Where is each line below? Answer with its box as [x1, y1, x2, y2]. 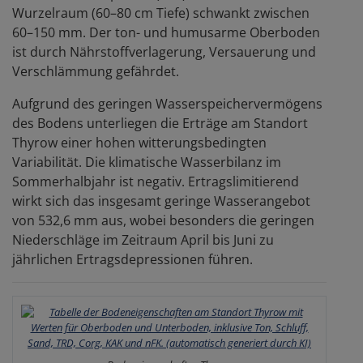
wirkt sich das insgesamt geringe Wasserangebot [12, 191, 310, 210]
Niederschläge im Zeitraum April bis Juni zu [12, 230, 274, 249]
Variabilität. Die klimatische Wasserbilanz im [12, 152, 281, 171]
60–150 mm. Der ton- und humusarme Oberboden [12, 23, 320, 41]
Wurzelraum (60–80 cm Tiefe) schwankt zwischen [12, 3, 310, 22]
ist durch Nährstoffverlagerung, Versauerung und [12, 42, 316, 61]
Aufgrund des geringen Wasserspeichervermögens [12, 94, 322, 113]
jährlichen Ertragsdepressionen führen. [12, 250, 253, 268]
